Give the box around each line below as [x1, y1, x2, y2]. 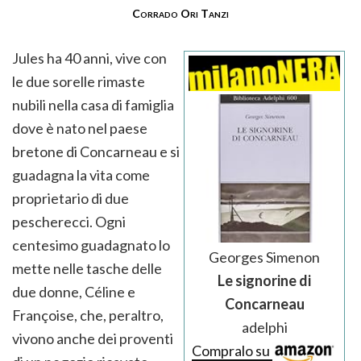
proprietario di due [12, 189, 129, 208]
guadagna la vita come [12, 166, 150, 185]
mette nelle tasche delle [12, 259, 162, 278]
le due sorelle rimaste [12, 73, 145, 91]
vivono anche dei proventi [12, 330, 173, 348]
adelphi [241, 318, 288, 337]
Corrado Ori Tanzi [132, 6, 229, 21]
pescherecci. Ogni [12, 213, 126, 231]
